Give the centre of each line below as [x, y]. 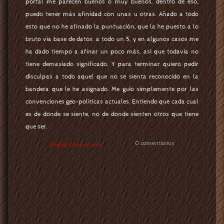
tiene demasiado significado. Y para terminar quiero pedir [112, 64]
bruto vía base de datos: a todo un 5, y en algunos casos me [112, 39]
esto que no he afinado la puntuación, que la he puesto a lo [112, 26]
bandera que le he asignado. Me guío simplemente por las [112, 89]
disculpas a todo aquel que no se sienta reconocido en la [112, 76]
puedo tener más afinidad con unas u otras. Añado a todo [112, 14]
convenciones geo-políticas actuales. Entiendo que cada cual [112, 101]
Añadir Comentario [75, 144]
